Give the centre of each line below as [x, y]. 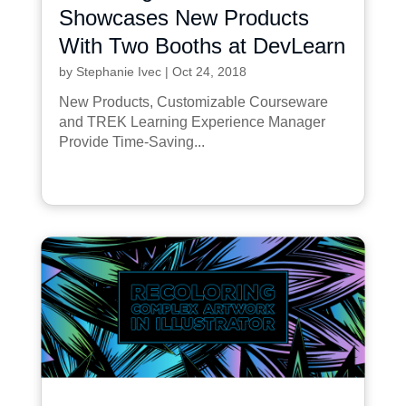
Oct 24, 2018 [209, 71]
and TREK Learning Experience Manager [192, 121]
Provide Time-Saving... [131, 141]
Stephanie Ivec [118, 71]
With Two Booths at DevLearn [202, 45]
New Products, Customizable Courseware [193, 101]
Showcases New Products [184, 17]
